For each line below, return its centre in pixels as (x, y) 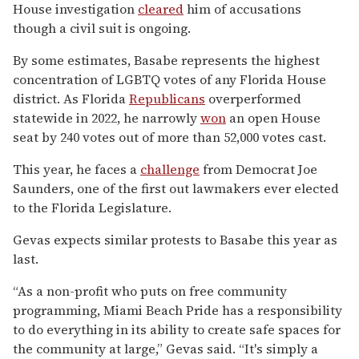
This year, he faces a (77, 169)
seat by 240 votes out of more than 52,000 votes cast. (169, 137)
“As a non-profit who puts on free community (150, 290)
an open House (273, 117)
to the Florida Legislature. (92, 207)
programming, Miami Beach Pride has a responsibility (177, 310)
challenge (170, 169)
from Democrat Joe (258, 169)
